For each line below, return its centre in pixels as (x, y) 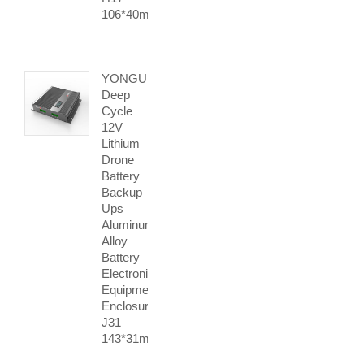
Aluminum (128, 225)
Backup (122, 192)
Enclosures (132, 306)
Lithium (121, 143)
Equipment (130, 290)
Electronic (128, 273)
